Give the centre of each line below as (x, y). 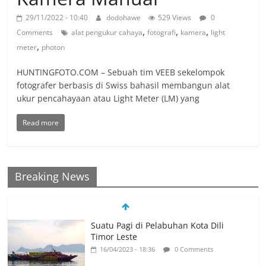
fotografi (162, 33)
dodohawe (125, 18)
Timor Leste (114, 237)
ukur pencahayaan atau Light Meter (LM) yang (108, 99)
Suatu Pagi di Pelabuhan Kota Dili (158, 226)
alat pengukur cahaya (107, 33)
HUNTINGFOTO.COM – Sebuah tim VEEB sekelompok (121, 72)
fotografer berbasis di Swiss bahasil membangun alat (123, 85)
